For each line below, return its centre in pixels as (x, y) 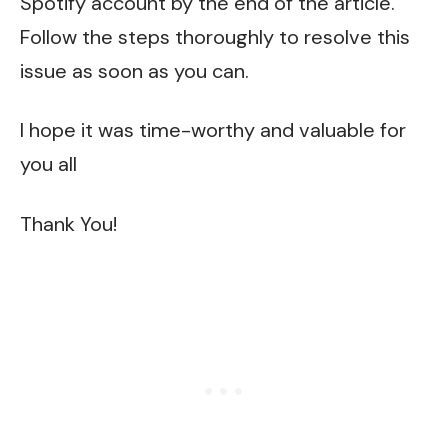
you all (48, 164)
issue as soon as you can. (134, 70)
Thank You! (68, 223)
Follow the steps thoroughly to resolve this (215, 36)
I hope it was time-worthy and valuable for (213, 130)
